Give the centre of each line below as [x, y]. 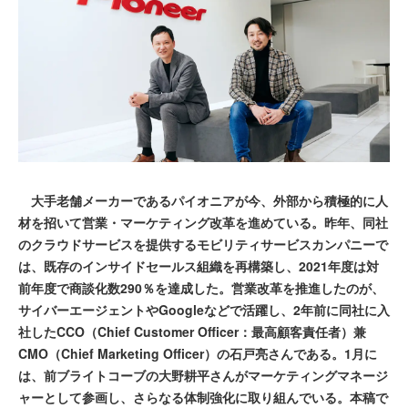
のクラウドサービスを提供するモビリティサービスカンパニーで [203, 245]
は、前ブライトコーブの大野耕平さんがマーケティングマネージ [203, 376]
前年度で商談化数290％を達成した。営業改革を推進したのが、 [201, 288]
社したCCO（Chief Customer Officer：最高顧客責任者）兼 [192, 332]
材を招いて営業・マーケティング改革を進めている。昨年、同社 [203, 223]
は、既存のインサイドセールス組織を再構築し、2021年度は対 [199, 266]
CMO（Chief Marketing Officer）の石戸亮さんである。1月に [198, 354]
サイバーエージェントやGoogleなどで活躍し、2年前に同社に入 [204, 310]
